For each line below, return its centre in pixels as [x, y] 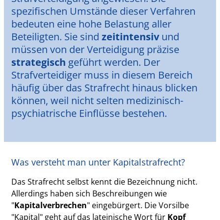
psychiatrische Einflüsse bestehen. [89, 113]
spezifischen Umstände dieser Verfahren [104, 11]
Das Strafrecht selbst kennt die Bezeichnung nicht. [105, 181]
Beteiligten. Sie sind [57, 36]
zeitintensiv [131, 36]
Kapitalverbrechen [51, 205]
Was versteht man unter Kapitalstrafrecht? [98, 162]
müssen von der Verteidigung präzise [96, 49]
